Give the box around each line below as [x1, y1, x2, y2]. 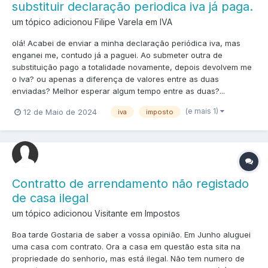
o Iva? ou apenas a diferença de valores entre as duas [12, 74, 219, 84]
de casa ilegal [12, 190, 89, 205]
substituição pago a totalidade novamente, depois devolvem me [12, 62, 252, 72]
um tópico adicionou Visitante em [12, 208, 145, 218]
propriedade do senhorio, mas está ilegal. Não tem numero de [12, 253, 245, 263]
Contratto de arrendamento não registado [12, 176, 249, 191]
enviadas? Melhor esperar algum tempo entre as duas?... [12, 86, 225, 96]
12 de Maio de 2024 [23, 106, 97, 117]
